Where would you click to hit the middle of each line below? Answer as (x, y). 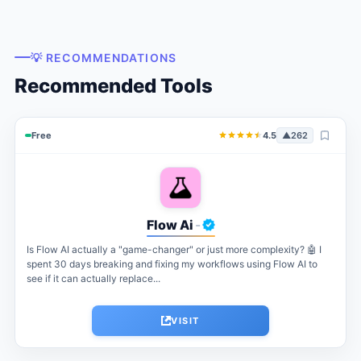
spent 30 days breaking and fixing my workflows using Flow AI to (172, 263)
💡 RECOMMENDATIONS (103, 57)
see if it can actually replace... (93, 278)
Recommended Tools (113, 85)
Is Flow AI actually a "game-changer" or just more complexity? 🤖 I (174, 249)
